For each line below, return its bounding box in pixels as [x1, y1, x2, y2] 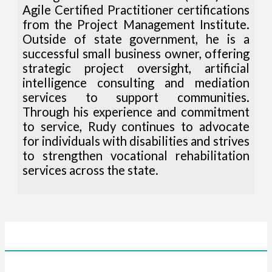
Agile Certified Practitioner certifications [22, 2, 250, 17]
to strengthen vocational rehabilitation [22, 148, 250, 163]
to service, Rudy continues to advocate [22, 118, 250, 134]
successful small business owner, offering [22, 46, 250, 61]
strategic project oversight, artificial [22, 60, 250, 75]
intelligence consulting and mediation [22, 75, 250, 90]
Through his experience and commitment [22, 104, 250, 119]
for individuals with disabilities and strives [22, 133, 250, 148]
